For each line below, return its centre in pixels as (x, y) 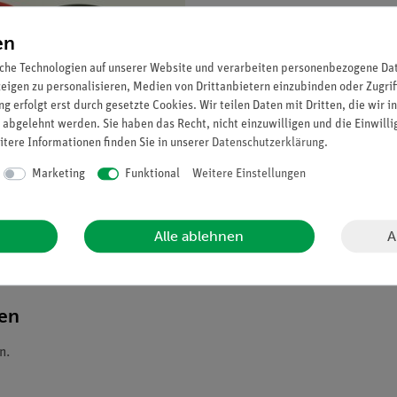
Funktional (152, 174)
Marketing (58, 174)
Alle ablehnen (199, 237)
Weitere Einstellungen (249, 174)
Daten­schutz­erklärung (268, 143)
